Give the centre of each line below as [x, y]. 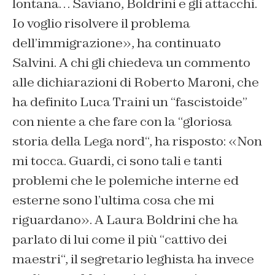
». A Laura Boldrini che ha [160, 220]
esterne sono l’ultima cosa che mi [113, 200]
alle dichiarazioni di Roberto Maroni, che [136, 83]
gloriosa [207, 122]
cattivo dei [196, 240]
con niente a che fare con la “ [98, 122]
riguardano [47, 220]
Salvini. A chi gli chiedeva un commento [131, 63]
